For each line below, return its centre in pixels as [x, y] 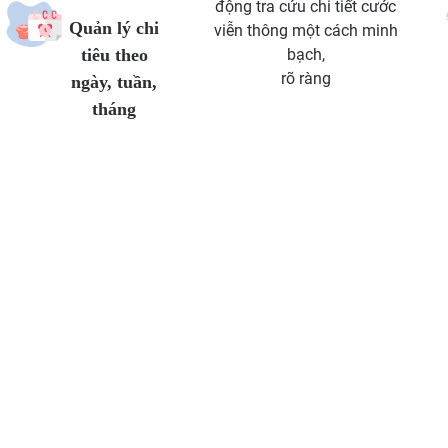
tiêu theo [114, 54]
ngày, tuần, [114, 81]
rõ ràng [305, 78]
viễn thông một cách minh [305, 30]
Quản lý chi [114, 27]
